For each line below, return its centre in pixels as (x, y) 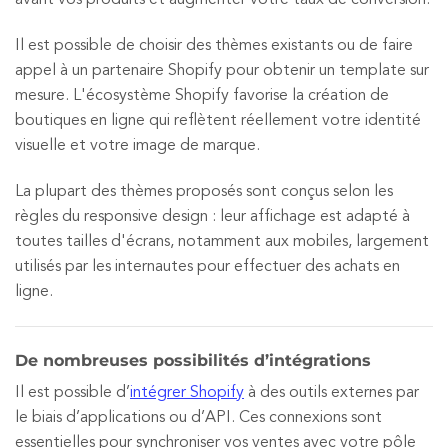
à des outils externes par (331, 392)
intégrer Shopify (187, 392)
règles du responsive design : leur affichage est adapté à (212, 217)
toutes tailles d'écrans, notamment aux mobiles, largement (222, 242)
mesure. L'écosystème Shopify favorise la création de (202, 96)
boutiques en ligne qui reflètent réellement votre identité (218, 121)
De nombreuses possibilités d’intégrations (193, 360)
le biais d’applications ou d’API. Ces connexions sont (198, 417)
